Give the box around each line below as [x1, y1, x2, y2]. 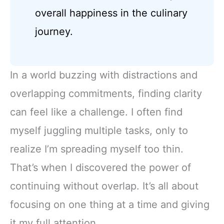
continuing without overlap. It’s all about [10, 179, 198, 192]
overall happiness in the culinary [35, 6, 188, 19]
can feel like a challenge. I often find [10, 105, 182, 118]
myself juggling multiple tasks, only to [10, 124, 188, 136]
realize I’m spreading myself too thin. [10, 142, 183, 155]
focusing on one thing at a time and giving [10, 198, 209, 210]
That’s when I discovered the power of [10, 161, 191, 173]
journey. [35, 25, 73, 37]
